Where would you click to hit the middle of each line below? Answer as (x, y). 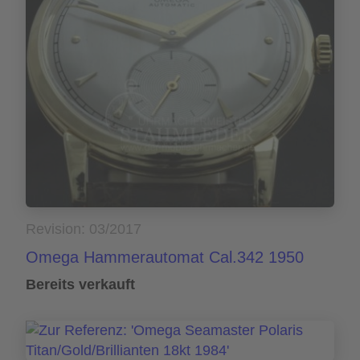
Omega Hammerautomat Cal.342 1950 (165, 258)
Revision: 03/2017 (84, 229)
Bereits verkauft (80, 285)
